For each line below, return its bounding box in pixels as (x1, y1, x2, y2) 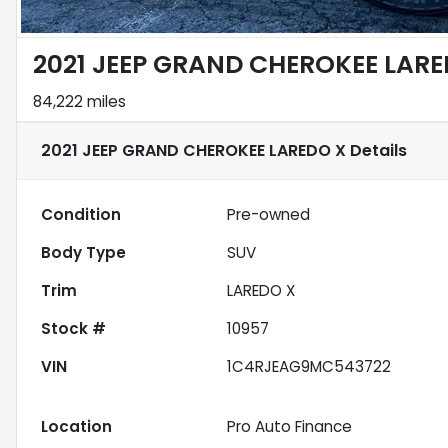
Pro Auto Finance (227, 416, 353, 438)
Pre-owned (227, 204, 311, 226)
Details (346, 139, 407, 163)
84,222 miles (33, 91, 126, 113)
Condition (41, 204, 121, 226)
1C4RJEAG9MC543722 (227, 356, 392, 378)
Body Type (41, 242, 126, 264)
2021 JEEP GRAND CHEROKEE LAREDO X (41, 139, 346, 163)
